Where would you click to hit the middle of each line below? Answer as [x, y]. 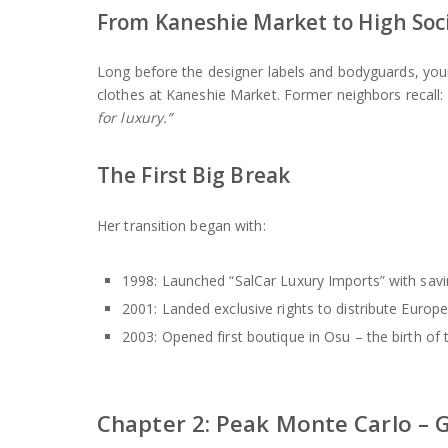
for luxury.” [135, 118]
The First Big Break [193, 175]
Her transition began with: [181, 225]
